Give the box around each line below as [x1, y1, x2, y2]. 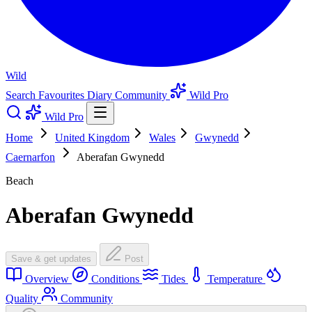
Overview [22, 273, 72, 286]
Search [6, 89, 38, 102]
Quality [6, 292, 41, 305]
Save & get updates [11, 253, 91, 265]
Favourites [38, 89, 87, 102]
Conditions [88, 273, 142, 286]
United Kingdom [55, 132, 130, 144]
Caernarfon [6, 151, 55, 164]
